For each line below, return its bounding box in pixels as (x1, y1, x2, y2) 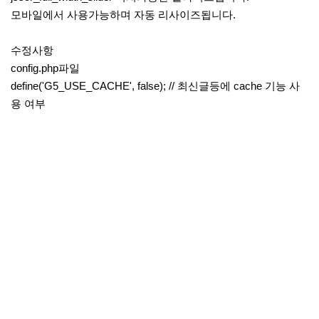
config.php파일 (11, 61, 80, 74)
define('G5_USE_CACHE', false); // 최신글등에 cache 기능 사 (11, 79, 300, 92)
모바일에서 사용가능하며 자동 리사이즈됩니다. (11, 8, 236, 21)
